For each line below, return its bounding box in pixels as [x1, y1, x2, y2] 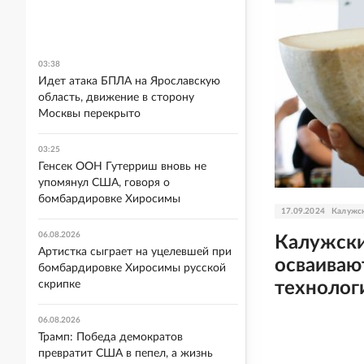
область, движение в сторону [38, 92, 194, 103]
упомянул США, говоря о [38, 177, 170, 188]
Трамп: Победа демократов [38, 331, 183, 343]
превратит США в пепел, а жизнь [38, 348, 213, 359]
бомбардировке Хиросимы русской [38, 262, 226, 274]
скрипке [38, 279, 80, 290]
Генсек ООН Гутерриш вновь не [38, 161, 206, 172]
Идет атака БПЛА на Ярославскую [38, 76, 220, 87]
